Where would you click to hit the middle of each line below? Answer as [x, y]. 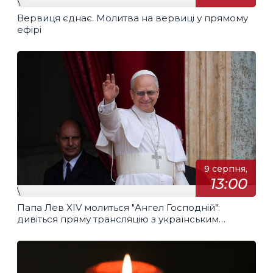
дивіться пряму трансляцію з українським [118, 219]
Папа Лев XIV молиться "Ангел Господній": [119, 207]
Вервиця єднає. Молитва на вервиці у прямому [133, 18]
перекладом [48, 230]
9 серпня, [225, 169]
